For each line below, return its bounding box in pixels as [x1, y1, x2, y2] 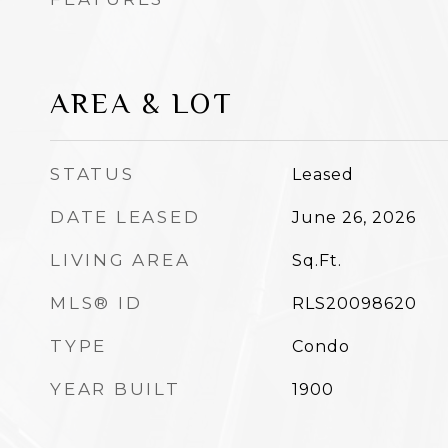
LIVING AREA [50, 249, 191, 270]
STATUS [50, 163, 135, 184]
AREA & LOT [50, 86, 234, 119]
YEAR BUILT [50, 378, 181, 399]
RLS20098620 [291, 293, 417, 313]
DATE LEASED [50, 206, 201, 227]
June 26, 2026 [291, 207, 416, 227]
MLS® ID [50, 292, 143, 313]
